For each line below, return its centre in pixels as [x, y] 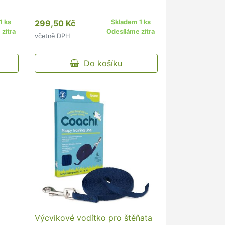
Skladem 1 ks [131, 22]
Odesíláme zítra [131, 31]
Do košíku [101, 63]
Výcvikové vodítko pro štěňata [93, 218]
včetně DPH [52, 36]
